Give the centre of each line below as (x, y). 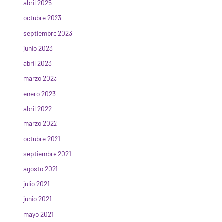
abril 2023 (38, 63)
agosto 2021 (41, 168)
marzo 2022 (40, 123)
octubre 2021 (42, 138)
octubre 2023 (43, 18)
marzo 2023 (40, 78)
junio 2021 (38, 199)
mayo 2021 (39, 214)
